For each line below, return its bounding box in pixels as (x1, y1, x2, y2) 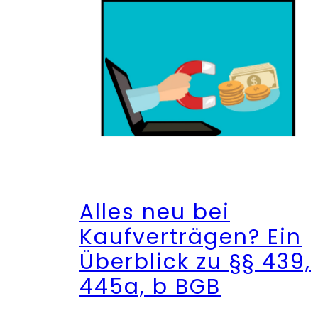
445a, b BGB (79, 271, 221, 301)
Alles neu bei (79, 197, 230, 226)
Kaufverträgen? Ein (79, 221, 302, 251)
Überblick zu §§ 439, (79, 246, 311, 276)
